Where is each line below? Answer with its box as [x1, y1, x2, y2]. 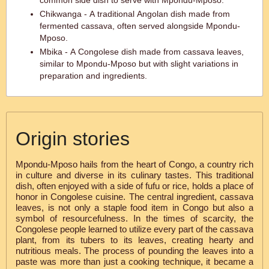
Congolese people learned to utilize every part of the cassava [16, 224, 253, 234]
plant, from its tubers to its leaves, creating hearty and [16, 235, 253, 245]
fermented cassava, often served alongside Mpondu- [40, 21, 240, 31]
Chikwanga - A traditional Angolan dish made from [40, 9, 230, 19]
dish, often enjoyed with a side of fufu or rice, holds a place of [16, 181, 253, 191]
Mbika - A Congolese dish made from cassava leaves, [40, 47, 244, 56]
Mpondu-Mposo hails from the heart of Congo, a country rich [16, 159, 253, 169]
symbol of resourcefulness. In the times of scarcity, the [16, 213, 253, 223]
